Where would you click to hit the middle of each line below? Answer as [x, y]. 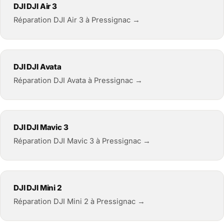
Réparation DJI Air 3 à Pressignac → [77, 20]
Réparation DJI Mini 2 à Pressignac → [79, 201]
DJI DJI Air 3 [35, 6]
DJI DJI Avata [38, 66]
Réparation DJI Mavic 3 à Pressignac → [82, 141]
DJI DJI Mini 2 [38, 187]
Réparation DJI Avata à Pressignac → [78, 80]
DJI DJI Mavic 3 [41, 127]
